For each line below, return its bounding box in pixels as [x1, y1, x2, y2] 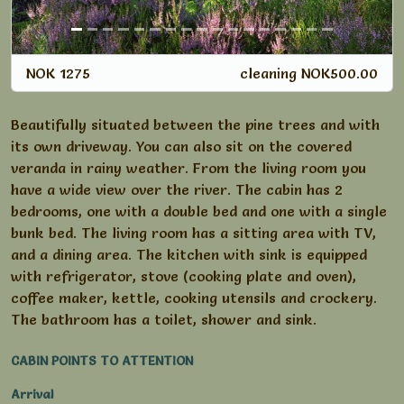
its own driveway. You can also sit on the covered [11, 137, 352, 156]
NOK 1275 [26, 64, 90, 83]
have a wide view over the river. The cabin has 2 [11, 180, 343, 199]
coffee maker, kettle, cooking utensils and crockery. [11, 289, 377, 308]
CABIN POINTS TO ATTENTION [11, 353, 193, 370]
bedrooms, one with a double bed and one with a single [11, 202, 387, 221]
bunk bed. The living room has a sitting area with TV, [11, 224, 376, 243]
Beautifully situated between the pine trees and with [11, 115, 380, 134]
